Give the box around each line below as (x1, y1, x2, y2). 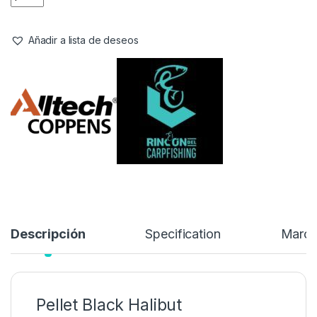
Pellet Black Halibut (36, 295, 183, 316)
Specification (145, 226, 221, 242)
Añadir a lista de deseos (28, 34, 139, 47)
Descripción (11, 226, 86, 242)
